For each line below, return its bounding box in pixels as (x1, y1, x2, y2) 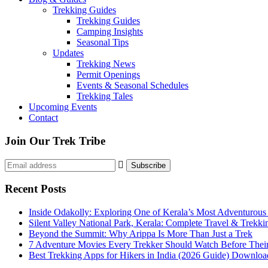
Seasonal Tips (77, 37, 129, 48)
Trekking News (77, 59, 135, 69)
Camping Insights (77, 26, 143, 37)
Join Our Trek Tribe (5, 135, 105, 148)
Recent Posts (5, 182, 66, 196)
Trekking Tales (77, 91, 133, 102)
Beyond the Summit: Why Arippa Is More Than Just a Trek (29, 229, 252, 239)
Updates (53, 48, 84, 59)
